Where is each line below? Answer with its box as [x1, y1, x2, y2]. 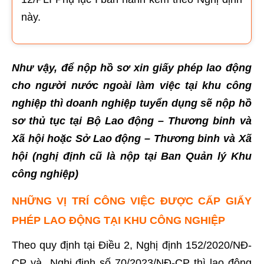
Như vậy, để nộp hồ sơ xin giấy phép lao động [12, 62, 252, 74]
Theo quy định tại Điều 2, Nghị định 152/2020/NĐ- [12, 239, 252, 251]
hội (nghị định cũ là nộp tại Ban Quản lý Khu [12, 150, 252, 162]
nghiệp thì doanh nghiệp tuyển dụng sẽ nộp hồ [12, 97, 252, 109]
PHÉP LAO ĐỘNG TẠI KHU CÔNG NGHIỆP [12, 214, 225, 226]
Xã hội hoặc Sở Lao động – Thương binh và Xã [12, 133, 252, 144]
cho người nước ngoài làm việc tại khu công [12, 80, 252, 91]
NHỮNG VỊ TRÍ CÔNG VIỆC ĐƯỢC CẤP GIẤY [12, 195, 252, 207]
